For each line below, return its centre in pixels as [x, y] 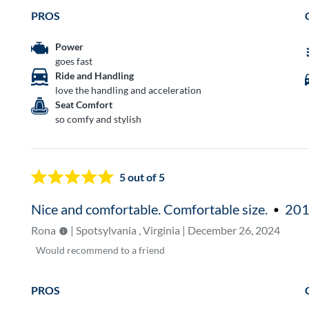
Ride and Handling [95, 75]
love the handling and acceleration [129, 90]
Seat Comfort [84, 104]
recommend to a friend [116, 250]
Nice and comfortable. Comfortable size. [151, 209]
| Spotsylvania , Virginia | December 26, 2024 [175, 230]
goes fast [74, 61]
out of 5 [146, 177]
